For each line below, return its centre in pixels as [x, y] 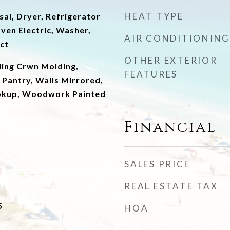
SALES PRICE [157, 164]
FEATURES [151, 74]
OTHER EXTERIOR [171, 60]
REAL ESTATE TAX [171, 186]
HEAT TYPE [154, 16]
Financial [170, 128]
